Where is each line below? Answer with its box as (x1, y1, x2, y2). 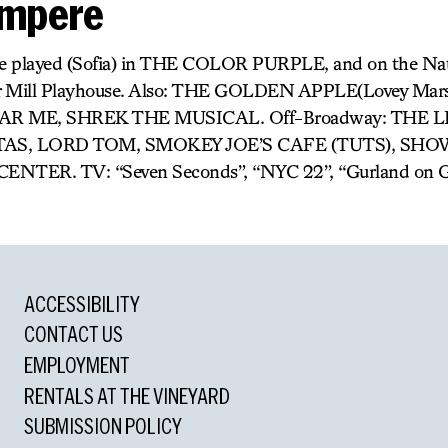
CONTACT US (23, 322, 123, 347)
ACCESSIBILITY (23, 291, 140, 316)
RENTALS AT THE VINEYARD (23, 383, 230, 408)
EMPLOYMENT (23, 352, 130, 377)
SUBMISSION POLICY (23, 414, 182, 439)
